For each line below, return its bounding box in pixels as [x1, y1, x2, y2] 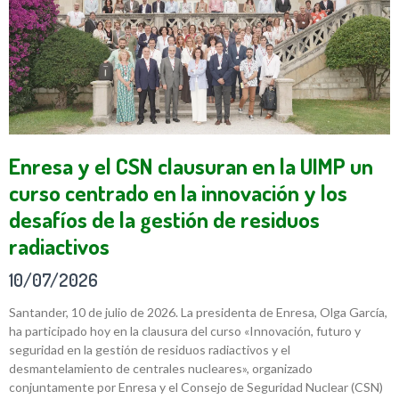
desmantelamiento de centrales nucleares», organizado [9, 360, 313, 376]
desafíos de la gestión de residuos [9, 204, 320, 233]
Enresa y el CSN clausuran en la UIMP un [9, 151, 373, 180]
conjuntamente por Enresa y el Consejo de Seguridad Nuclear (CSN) [9, 379, 383, 395]
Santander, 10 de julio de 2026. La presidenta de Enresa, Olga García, [9, 304, 387, 320]
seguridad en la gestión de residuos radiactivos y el [9, 341, 290, 357]
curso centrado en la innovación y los [9, 177, 347, 207]
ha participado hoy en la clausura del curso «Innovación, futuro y [9, 322, 361, 338]
